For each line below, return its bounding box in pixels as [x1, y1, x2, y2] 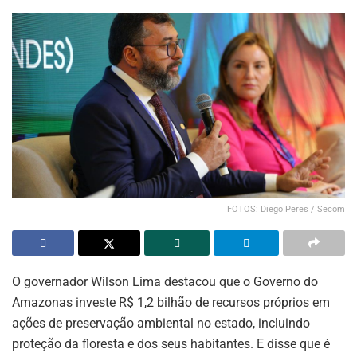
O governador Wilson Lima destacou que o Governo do [12, 273, 318, 289]
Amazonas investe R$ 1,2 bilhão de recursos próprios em [12, 294, 330, 310]
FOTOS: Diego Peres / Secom [227, 203, 345, 214]
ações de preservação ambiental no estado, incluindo [12, 315, 310, 331]
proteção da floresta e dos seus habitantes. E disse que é [12, 335, 330, 351]
